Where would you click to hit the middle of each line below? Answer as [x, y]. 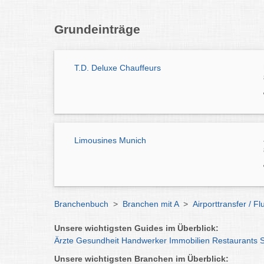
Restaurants [235, 240]
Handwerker [144, 240]
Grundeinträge [97, 29]
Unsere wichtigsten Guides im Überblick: [136, 228]
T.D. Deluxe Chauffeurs [118, 68]
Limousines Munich [110, 141]
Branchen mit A [151, 204]
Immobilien [189, 240]
